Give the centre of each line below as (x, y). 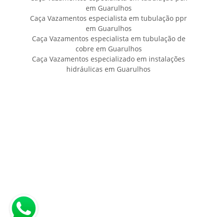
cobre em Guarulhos (108, 49)
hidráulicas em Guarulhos (108, 69)
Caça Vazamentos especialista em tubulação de (108, 39)
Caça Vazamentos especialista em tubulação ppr (108, 18)
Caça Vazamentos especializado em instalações (108, 59)
